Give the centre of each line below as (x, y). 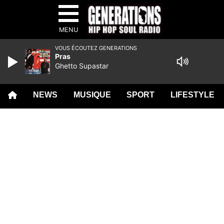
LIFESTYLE (193, 95)
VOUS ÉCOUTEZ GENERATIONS (96, 48)
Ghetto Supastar (82, 66)
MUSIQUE (92, 95)
